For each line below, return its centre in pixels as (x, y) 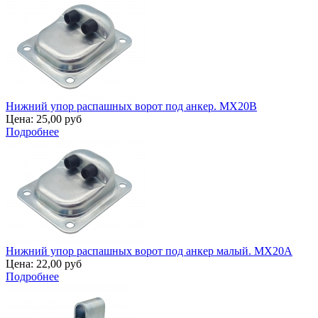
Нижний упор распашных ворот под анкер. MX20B (131, 106)
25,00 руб (59, 119)
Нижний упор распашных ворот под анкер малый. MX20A (149, 251)
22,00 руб (59, 264)
